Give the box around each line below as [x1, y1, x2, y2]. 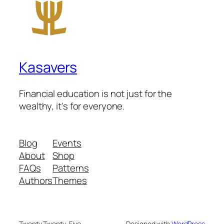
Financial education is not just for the [19, 87, 172, 100]
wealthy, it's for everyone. [19, 99, 125, 113]
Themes [52, 173, 87, 187]
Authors [19, 173, 53, 187]
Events [52, 136, 81, 149]
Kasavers [19, 57, 77, 77]
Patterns [52, 161, 89, 174]
